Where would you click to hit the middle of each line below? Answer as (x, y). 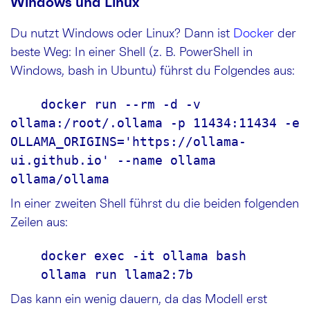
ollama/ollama (60, 179)
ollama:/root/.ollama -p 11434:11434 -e (155, 122)
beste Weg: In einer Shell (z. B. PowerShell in (131, 52)
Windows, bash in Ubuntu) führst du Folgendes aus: (153, 71)
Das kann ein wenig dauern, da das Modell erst (139, 299)
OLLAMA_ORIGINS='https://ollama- (128, 141)
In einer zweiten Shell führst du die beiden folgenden (155, 204)
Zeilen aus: (39, 222)
